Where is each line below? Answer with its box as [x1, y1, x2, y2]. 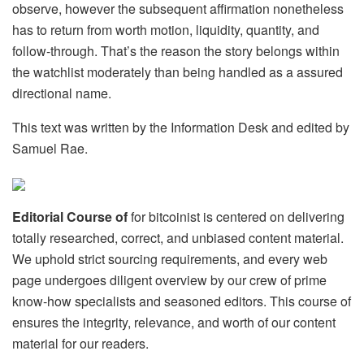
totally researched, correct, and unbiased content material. [12, 228, 344, 248]
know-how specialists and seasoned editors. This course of [12, 292, 351, 311]
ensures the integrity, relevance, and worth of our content [12, 313, 336, 332]
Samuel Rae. [12, 139, 88, 158]
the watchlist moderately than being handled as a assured [12, 63, 343, 82]
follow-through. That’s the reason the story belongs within [12, 41, 340, 61]
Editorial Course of [12, 207, 128, 227]
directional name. [12, 84, 111, 103]
